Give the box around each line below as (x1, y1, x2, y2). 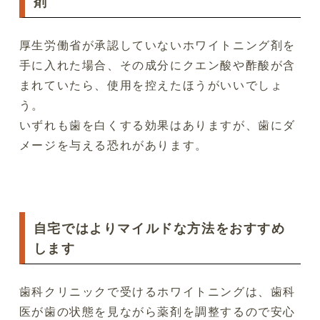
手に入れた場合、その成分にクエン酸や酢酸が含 (19, 56, 296, 73)
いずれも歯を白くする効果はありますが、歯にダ (19, 116, 296, 133)
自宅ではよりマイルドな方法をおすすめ (33, 219, 286, 236)
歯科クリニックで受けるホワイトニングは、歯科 (19, 283, 296, 299)
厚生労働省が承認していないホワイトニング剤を (19, 36, 296, 53)
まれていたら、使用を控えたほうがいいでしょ (19, 76, 284, 93)
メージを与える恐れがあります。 (19, 136, 208, 153)
